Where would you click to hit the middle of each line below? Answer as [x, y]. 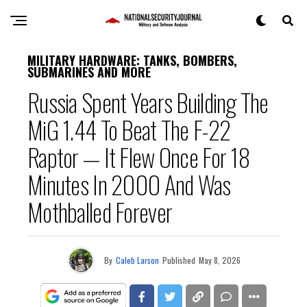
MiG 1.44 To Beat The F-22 [129, 129]
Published [179, 260]
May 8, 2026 [219, 260]
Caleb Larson [137, 260]
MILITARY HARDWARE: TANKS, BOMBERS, [132, 60]
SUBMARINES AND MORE [89, 72]
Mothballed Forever [100, 211]
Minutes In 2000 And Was [129, 184]
